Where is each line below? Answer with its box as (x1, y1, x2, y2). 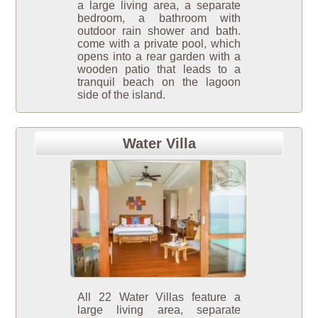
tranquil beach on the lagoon (77, 76, 241, 89)
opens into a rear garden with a (77, 50, 241, 63)
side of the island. (77, 89, 165, 102)
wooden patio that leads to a (77, 63, 241, 76)
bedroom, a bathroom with (77, 12, 241, 25)
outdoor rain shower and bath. (77, 25, 241, 38)
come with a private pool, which (77, 38, 241, 50)
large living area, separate (77, 303, 241, 316)
